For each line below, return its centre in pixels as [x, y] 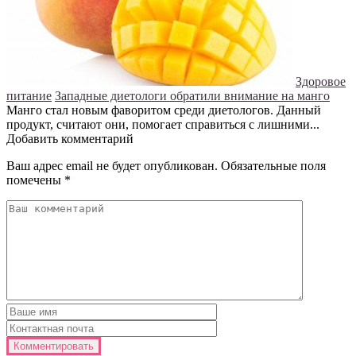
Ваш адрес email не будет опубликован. [112, 166]
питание [29, 96]
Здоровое [321, 82]
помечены [35, 180]
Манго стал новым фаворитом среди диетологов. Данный [164, 110]
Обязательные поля [273, 166]
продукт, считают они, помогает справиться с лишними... [163, 125]
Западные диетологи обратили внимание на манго [192, 96]
